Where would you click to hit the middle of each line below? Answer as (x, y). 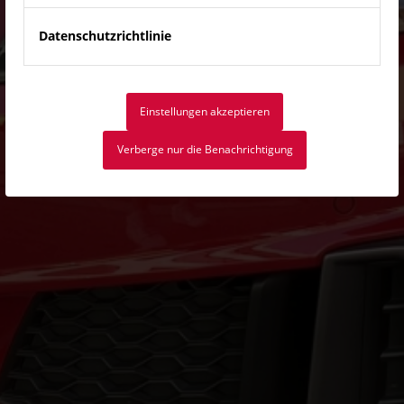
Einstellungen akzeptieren (205, 111)
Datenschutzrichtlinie (105, 35)
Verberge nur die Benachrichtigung (205, 150)
